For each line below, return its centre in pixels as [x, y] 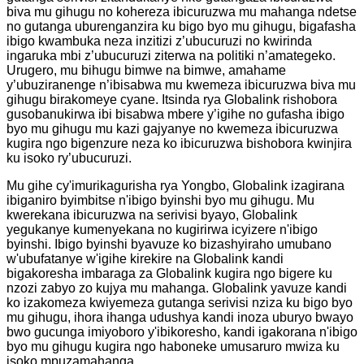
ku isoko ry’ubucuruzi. [69, 158]
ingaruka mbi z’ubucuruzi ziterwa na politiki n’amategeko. [171, 55]
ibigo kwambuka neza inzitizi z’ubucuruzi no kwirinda [159, 41]
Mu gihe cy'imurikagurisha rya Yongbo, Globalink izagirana [175, 185]
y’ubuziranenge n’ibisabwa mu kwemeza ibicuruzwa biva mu [181, 84]
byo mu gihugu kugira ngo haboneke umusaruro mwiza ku [173, 346]
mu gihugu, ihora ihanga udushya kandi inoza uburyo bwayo [180, 317]
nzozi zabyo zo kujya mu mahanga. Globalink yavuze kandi [177, 288]
